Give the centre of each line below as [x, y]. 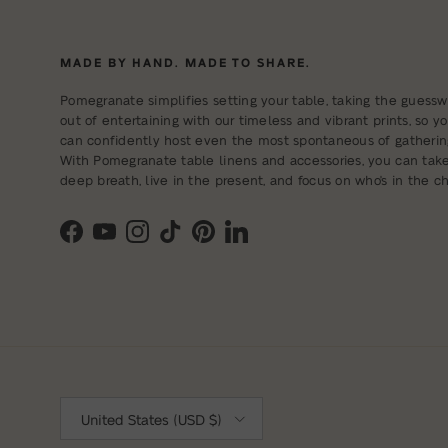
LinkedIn [262, 240]
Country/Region [101, 404]
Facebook [102, 240]
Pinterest [231, 240]
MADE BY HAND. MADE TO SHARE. [185, 61]
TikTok [189, 240]
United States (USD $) [151, 418]
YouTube [129, 240]
